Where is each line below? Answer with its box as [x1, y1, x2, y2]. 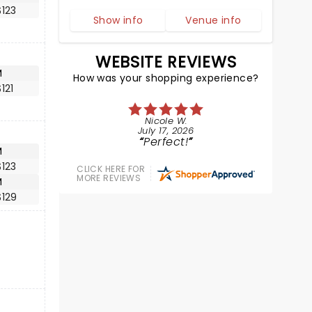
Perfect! [143, 134, 189, 150]
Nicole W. [144, 114, 187, 127]
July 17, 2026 [138, 124, 194, 137]
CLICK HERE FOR [77, 163, 146, 175]
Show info [93, 13, 143, 27]
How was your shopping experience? [72, 71, 259, 85]
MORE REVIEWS [77, 172, 141, 184]
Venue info [185, 13, 242, 27]
